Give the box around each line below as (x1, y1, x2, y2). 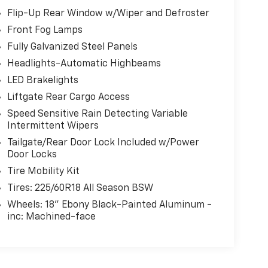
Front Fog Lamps (7, 26, 83, 36)
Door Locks (7, 150, 57, 160)
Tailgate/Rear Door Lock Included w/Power (7, 138, 199, 148)
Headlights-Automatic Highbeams (7, 59, 161, 69)
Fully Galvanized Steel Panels (7, 42, 138, 53)
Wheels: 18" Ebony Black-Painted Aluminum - (7, 200, 212, 211)
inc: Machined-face (7, 212, 96, 223)
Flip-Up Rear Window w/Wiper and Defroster (7, 9, 209, 19)
